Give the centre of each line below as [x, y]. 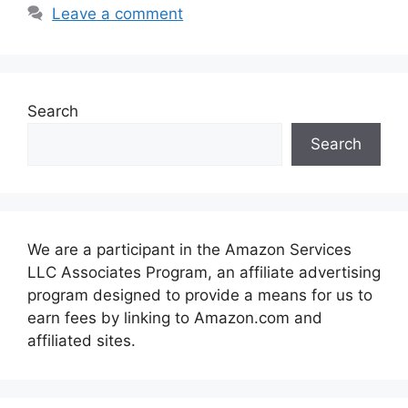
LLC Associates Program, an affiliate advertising [204, 273]
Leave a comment [118, 14]
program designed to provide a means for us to [200, 296]
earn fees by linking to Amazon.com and [175, 318]
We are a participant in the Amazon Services [189, 250]
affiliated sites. [82, 341]
